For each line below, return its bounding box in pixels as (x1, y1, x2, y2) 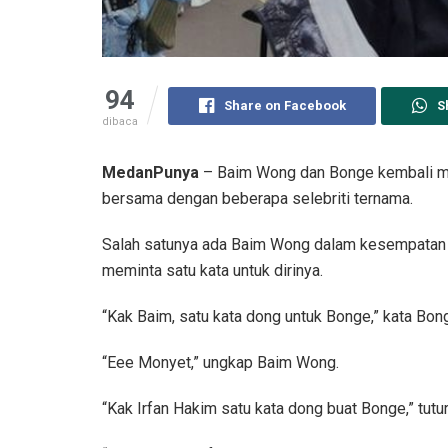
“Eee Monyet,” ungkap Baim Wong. (102, 353, 339, 372)
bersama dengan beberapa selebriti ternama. (102, 189, 413, 208)
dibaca (102, 115, 138, 128)
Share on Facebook (223, 98, 346, 113)
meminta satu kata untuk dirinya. (102, 261, 323, 280)
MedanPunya (102, 163, 199, 182)
